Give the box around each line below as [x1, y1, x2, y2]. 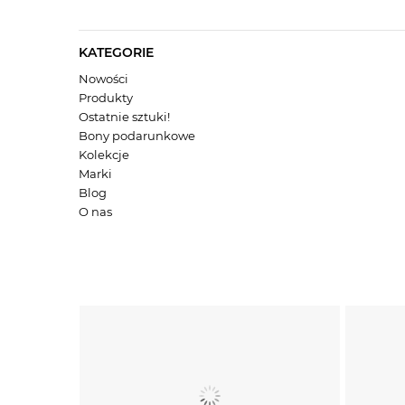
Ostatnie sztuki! [79, 109, 170, 125]
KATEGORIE [79, 43, 154, 61]
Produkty [79, 90, 133, 106]
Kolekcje [79, 147, 129, 163]
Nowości [79, 71, 128, 87]
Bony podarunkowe [79, 128, 195, 144]
